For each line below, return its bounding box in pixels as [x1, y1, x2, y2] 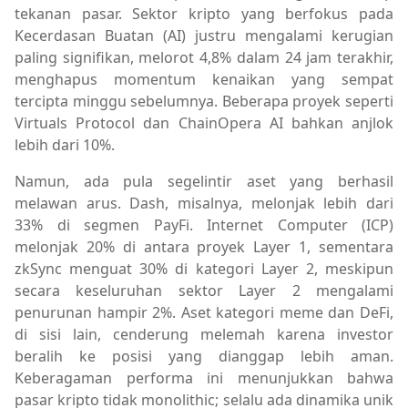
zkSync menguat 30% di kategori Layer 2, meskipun [15, 258, 393, 279]
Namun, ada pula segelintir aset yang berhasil [15, 170, 393, 191]
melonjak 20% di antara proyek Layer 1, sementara [15, 236, 393, 257]
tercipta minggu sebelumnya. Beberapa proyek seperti [15, 90, 393, 111]
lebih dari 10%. [15, 134, 115, 155]
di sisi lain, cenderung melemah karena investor [15, 323, 393, 344]
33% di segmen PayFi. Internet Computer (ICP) [15, 214, 393, 235]
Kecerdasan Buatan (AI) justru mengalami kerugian [15, 25, 393, 46]
